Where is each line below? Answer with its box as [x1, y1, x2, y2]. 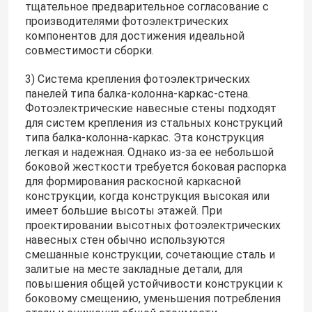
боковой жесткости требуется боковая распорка [24, 160, 286, 174]
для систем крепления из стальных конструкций [24, 116, 283, 130]
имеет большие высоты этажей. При [24, 204, 222, 218]
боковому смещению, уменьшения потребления [24, 292, 281, 306]
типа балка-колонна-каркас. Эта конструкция [24, 131, 264, 145]
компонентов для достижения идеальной [24, 29, 244, 43]
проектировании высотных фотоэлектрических [24, 219, 281, 233]
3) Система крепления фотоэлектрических [24, 72, 250, 86]
